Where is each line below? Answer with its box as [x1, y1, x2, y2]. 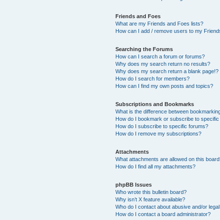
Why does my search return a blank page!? [115, 68, 219, 74]
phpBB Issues [115, 181, 152, 188]
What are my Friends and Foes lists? [115, 20, 204, 27]
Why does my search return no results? [115, 60, 211, 67]
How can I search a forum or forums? [115, 53, 205, 59]
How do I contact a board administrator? [115, 211, 211, 217]
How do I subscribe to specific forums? [115, 123, 209, 129]
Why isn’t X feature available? [115, 196, 186, 202]
